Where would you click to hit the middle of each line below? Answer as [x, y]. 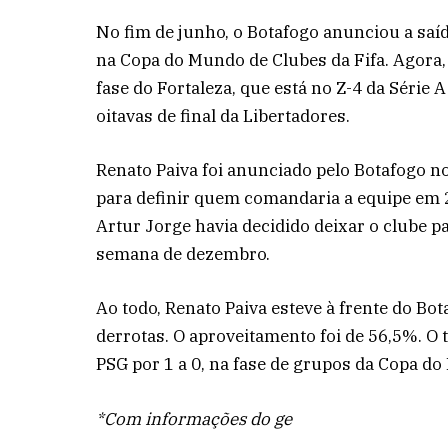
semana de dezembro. [183, 254]
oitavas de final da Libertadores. [223, 116]
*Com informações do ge [194, 418]
